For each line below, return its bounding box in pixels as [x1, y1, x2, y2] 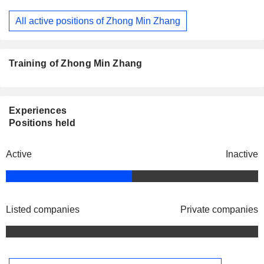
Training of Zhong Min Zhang [9, 58, 143, 69]
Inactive [226, 149, 258, 160]
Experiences [9, 105, 67, 116]
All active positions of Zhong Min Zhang [15, 15, 180, 26]
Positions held [9, 118, 75, 128]
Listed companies [6, 204, 80, 215]
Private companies [180, 204, 258, 215]
